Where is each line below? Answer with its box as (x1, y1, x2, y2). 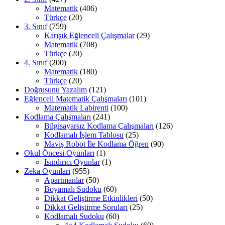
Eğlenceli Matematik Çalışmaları (24, 94, 127, 103)
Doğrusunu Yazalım (24, 85, 87, 94)
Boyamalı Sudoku (44, 185, 101, 194)
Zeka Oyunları (24, 167, 70, 176)
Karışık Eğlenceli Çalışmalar (44, 31, 135, 40)
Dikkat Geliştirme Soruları (44, 203, 128, 212)
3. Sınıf (24, 22, 47, 31)
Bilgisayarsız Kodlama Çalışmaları (44, 122, 154, 131)
